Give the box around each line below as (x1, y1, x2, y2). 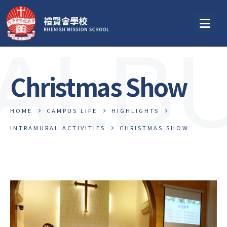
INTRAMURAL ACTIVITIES (10, 124, 105, 132)
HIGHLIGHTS (111, 106, 159, 115)
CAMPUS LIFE (47, 106, 97, 115)
